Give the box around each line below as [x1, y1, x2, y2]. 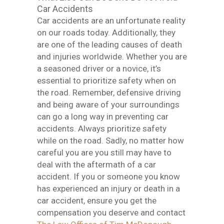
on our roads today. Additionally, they [37, 27, 175, 37]
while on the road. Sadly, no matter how [37, 135, 184, 145]
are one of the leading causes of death [37, 39, 182, 49]
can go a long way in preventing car [37, 111, 168, 121]
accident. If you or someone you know [37, 171, 180, 181]
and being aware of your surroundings [37, 99, 179, 109]
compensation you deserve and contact [37, 207, 185, 217]
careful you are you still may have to [37, 147, 171, 157]
